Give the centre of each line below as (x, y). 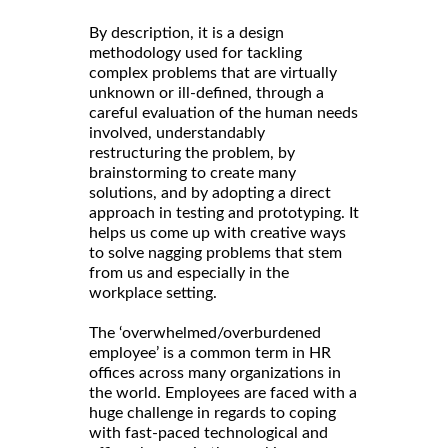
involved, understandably (177, 132)
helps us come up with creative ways (217, 232)
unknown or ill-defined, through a (206, 92)
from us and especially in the (189, 272)
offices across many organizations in (215, 372)
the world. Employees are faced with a (223, 392)
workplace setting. (153, 292)
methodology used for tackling (195, 52)
